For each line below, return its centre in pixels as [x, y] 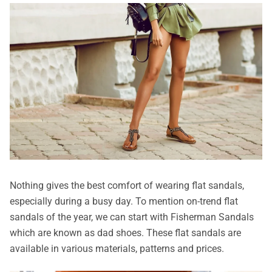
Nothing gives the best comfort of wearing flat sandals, [127, 186]
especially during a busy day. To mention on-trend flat [124, 202]
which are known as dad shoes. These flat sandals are [125, 233]
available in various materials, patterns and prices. [118, 249]
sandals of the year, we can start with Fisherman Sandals [132, 217]
